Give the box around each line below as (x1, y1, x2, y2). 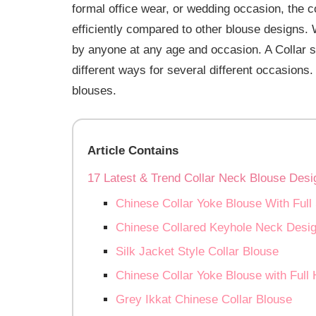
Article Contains (87, 144, 178, 158)
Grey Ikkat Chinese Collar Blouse (116, 293, 292, 307)
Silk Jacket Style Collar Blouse (116, 245, 279, 259)
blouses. (72, 83, 116, 97)
